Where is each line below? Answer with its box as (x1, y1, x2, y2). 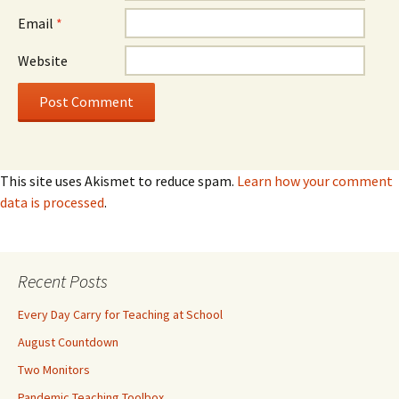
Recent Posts (18, 270, 108, 292)
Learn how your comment (237, 172, 393, 190)
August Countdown (18, 334, 118, 350)
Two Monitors (18, 362, 90, 378)
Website (18, 52, 68, 69)
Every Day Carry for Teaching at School (18, 306, 223, 322)
